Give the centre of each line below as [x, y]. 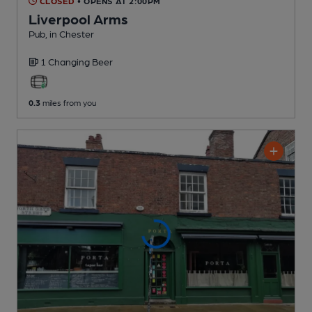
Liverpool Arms [78, 18]
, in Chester [70, 33]
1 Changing [66, 61]
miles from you [68, 102]
